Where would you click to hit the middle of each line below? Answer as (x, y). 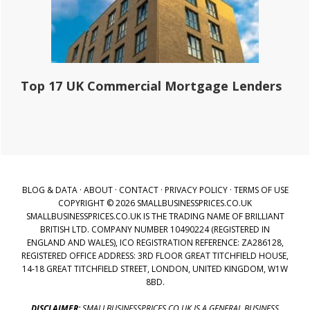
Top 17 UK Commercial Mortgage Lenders (151, 85)
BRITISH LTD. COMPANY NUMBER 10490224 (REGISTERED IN (155, 229)
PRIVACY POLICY (196, 190)
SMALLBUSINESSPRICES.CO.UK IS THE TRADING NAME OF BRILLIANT (155, 216)
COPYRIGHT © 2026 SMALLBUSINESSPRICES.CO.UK (155, 203)
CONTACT (138, 190)
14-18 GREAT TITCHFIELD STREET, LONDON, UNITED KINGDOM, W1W (155, 268)
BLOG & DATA (49, 190)
